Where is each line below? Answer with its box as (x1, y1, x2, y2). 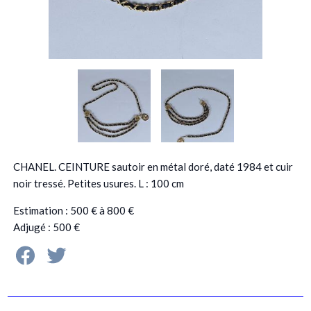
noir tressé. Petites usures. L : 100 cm (12, 176, 184, 190)
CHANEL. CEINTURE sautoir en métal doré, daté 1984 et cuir (12, 160, 293, 173)
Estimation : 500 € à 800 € (12, 203, 134, 217)
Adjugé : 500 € (12, 220, 80, 233)
